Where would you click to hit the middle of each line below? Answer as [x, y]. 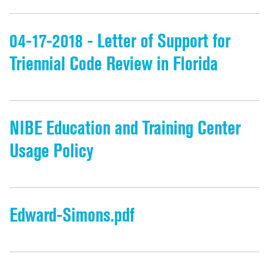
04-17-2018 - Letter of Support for [120, 41]
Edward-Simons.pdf [72, 215]
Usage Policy [51, 151]
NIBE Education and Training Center [125, 128]
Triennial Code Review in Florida [114, 64]
